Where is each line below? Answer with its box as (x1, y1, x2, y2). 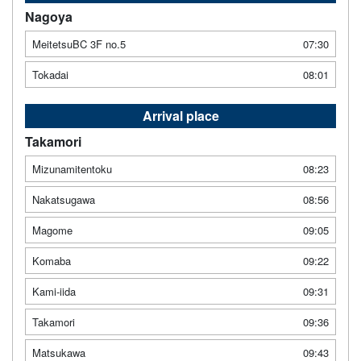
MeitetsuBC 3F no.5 (32, 35, 126, 52)
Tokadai (32, 66, 68, 82)
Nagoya (25, 6, 73, 26)
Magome (32, 222, 73, 238)
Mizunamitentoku (32, 160, 112, 176)
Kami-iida (32, 283, 76, 299)
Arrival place (142, 106, 219, 125)
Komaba (32, 252, 71, 268)
